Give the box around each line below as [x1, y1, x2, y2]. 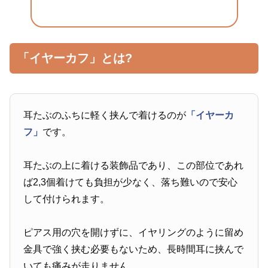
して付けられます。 [23, 194, 110, 205]
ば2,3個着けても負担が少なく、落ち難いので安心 [23, 177, 238, 188]
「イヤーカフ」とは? [17, 51, 132, 65]
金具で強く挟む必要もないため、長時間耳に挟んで [23, 244, 244, 255]
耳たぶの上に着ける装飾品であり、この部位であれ [23, 160, 244, 171]
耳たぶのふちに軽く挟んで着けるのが [23, 110, 187, 121]
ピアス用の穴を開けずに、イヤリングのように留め [23, 227, 244, 238]
